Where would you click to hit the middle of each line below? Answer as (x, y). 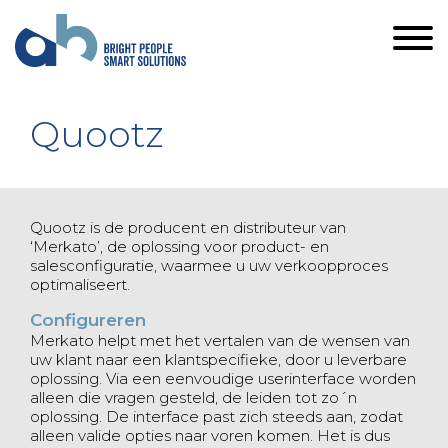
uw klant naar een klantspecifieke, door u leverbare (218, 359)
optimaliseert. (80, 284)
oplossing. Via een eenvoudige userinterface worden (223, 378)
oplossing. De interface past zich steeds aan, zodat (216, 416)
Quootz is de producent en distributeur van (188, 227)
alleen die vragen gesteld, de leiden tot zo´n (193, 397)
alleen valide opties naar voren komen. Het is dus (210, 435)
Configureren (88, 320)
